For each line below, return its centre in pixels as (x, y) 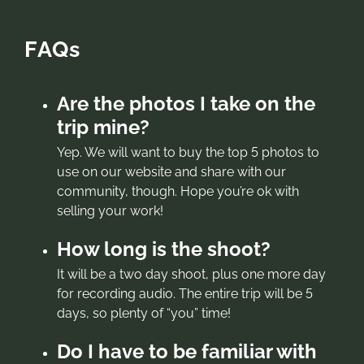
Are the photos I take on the (186, 103)
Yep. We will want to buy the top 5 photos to (188, 152)
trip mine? (103, 127)
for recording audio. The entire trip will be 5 (184, 293)
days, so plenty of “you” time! (143, 313)
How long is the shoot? (163, 249)
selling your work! (110, 210)
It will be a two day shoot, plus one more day (191, 274)
